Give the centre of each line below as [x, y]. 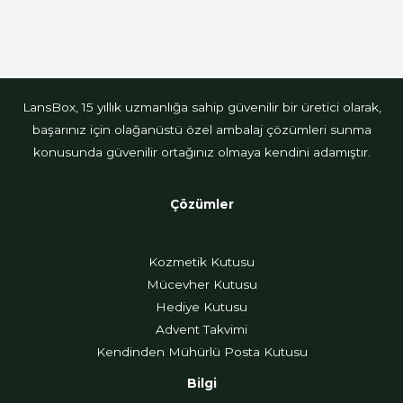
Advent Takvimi [201, 329]
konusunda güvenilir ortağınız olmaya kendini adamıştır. [201, 152]
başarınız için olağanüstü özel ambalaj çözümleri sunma [201, 129]
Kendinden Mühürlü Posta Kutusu [201, 351]
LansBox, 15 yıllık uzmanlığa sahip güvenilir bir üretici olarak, [201, 107]
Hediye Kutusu [201, 306]
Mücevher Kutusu [201, 284]
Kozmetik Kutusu [201, 261]
